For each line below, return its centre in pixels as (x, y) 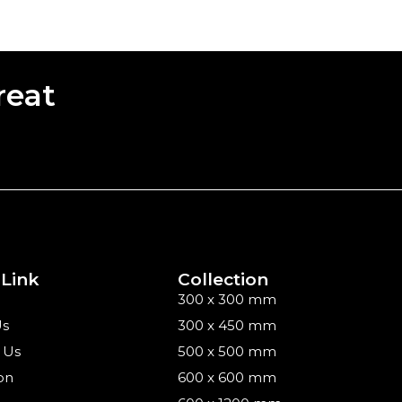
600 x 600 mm (227, 378)
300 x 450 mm (227, 326)
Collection (223, 280)
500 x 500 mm (227, 352)
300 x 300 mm (227, 300)
